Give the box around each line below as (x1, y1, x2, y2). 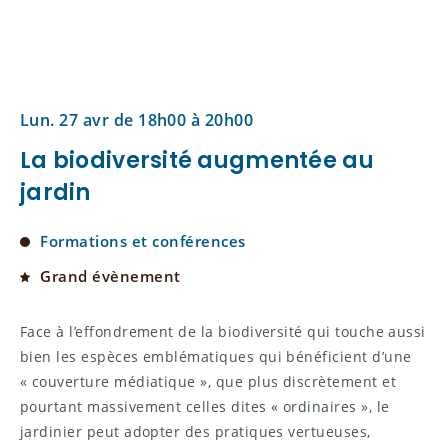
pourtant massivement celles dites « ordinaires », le (20, 397, 390, 416)
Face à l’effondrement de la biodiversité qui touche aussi (20, 322, 426, 341)
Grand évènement (40, 266, 181, 286)
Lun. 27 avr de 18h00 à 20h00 (20, 109, 254, 131)
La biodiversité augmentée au (20, 145, 374, 176)
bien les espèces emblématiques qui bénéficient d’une (20, 347, 412, 366)
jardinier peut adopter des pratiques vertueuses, (20, 422, 371, 441)
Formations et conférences (40, 231, 246, 251)
